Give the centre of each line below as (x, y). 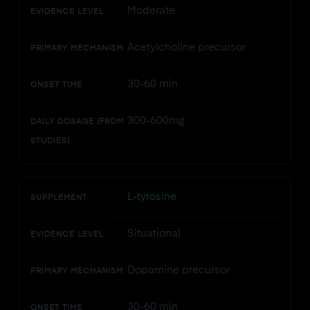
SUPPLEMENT (58, 198)
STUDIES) (50, 142)
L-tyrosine (152, 197)
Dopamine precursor (178, 270)
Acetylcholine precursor (186, 47)
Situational (154, 234)
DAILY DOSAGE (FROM (77, 122)
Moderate (151, 11)
